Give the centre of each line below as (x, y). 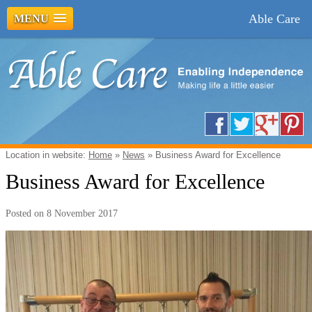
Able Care (274, 19)
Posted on (26, 213)
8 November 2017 (82, 213)
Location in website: (47, 155)
